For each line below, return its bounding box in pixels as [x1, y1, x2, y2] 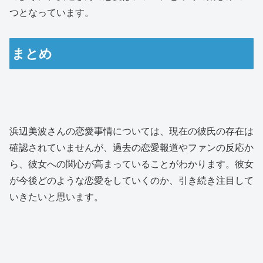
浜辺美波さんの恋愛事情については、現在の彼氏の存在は [9, 126, 254, 137]
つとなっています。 [9, 7, 94, 18]
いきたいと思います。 [9, 192, 103, 203]
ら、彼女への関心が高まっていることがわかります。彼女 [9, 159, 254, 170]
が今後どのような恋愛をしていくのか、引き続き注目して [9, 176, 254, 186]
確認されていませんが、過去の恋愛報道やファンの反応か [9, 143, 254, 153]
